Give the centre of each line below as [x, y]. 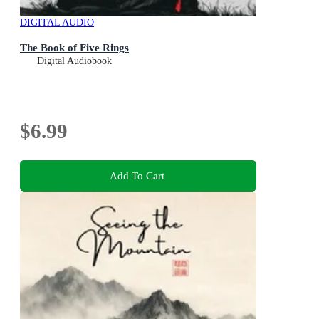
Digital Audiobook [74, 61]
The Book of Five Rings [74, 47]
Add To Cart [137, 176]
